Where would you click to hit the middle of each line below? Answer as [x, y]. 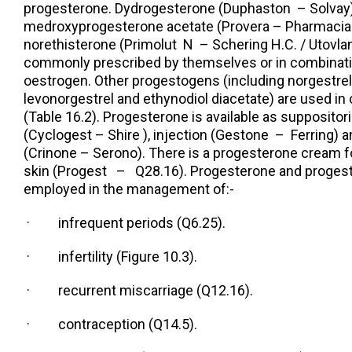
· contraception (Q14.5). [110, 324]
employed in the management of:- [129, 189]
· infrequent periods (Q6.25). [125, 223]
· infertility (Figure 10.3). [110, 257]
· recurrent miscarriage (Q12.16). [138, 291]
